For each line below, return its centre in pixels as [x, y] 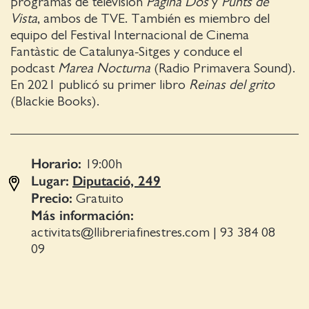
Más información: [82, 215]
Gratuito [98, 198]
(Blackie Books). [55, 101]
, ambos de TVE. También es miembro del [153, 18]
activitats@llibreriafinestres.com [120, 232]
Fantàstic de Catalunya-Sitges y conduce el [126, 51]
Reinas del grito [232, 84]
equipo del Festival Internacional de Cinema [130, 35]
